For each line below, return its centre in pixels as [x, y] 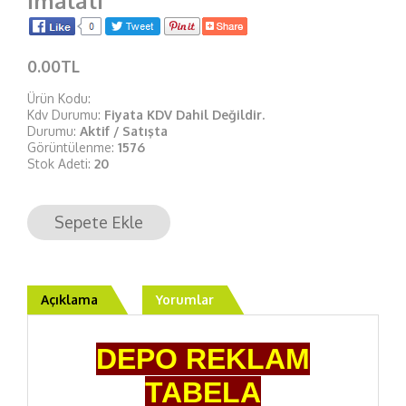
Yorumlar [185, 300]
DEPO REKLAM [203, 359]
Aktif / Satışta [124, 131]
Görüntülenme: [72, 147]
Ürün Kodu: [59, 98]
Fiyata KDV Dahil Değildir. [184, 115]
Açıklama [69, 300]
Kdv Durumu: [66, 115]
